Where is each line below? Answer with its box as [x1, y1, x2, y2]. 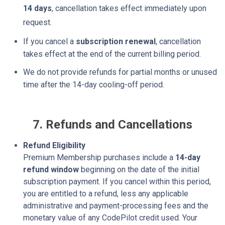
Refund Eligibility [23, 140, 85, 150]
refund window [23, 164, 79, 174]
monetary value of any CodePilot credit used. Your [23, 212, 197, 222]
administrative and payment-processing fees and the [23, 200, 208, 210]
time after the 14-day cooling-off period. [23, 79, 164, 89]
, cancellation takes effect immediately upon [52, 3, 206, 13]
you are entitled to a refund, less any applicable [23, 188, 188, 198]
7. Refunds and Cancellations [33, 117, 192, 132]
